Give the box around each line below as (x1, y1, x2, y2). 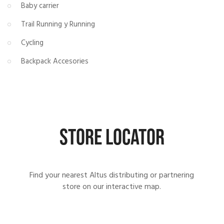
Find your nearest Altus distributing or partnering (29, 168, 194, 182)
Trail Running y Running (21, 18, 95, 30)
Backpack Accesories (21, 55, 88, 67)
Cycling (21, 36, 43, 49)
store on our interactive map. (62, 180, 161, 193)
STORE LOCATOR (59, 123, 164, 151)
